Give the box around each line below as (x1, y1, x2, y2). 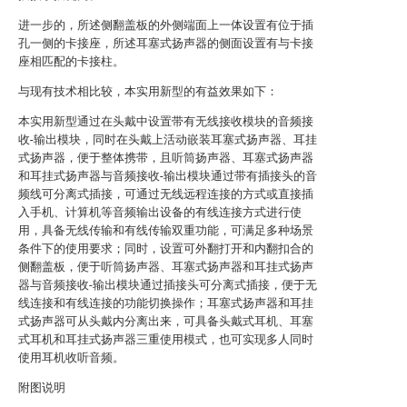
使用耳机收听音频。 (18, 351, 124, 364)
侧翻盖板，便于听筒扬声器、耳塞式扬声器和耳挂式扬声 (18, 260, 313, 273)
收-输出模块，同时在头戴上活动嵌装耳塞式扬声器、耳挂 (18, 133, 317, 146)
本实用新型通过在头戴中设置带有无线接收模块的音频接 (18, 114, 313, 128)
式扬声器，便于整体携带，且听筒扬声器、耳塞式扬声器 (18, 151, 313, 164)
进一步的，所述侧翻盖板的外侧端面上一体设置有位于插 (18, 18, 313, 32)
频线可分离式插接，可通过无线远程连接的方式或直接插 (18, 187, 313, 201)
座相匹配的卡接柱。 (18, 55, 124, 68)
